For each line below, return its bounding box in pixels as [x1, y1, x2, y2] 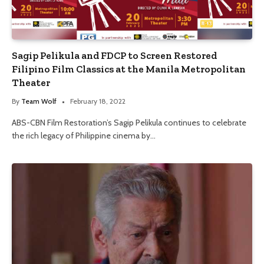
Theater [12, 76, 50, 88]
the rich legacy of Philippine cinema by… [12, 130, 156, 141]
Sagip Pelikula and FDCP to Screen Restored [12, 49, 217, 61]
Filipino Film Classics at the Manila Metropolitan [12, 62, 246, 75]
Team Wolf [21, 96, 57, 105]
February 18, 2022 [70, 96, 126, 105]
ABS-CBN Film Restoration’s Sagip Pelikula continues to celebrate [12, 117, 246, 128]
